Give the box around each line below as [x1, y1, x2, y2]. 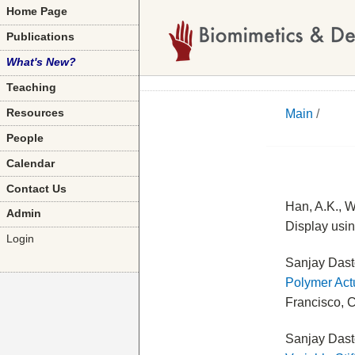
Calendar [6, 157, 55, 170]
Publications [6, 31, 75, 44]
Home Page [6, 6, 68, 18]
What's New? [6, 56, 77, 69]
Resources [6, 106, 65, 119]
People [6, 132, 44, 144]
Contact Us [6, 182, 67, 195]
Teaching [6, 82, 57, 94]
